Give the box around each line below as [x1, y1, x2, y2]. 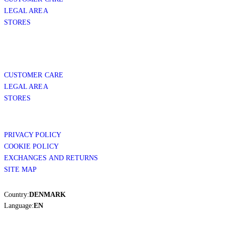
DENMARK [29, 190, 66, 198]
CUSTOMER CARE [4, 71, 63, 79]
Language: [4, 201, 34, 209]
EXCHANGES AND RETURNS [4, 154, 98, 162]
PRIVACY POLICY [4, 131, 61, 139]
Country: [4, 190, 29, 198]
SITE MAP [4, 165, 37, 173]
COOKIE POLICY [4, 142, 59, 150]
